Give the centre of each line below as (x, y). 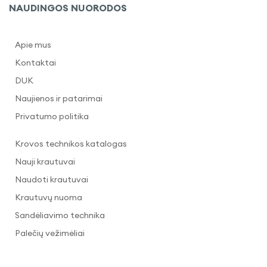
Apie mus (33, 45)
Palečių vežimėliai (50, 233)
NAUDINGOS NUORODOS (68, 8)
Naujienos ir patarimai (59, 98)
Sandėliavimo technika (60, 215)
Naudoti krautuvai (52, 179)
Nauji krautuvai (45, 162)
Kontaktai (35, 63)
